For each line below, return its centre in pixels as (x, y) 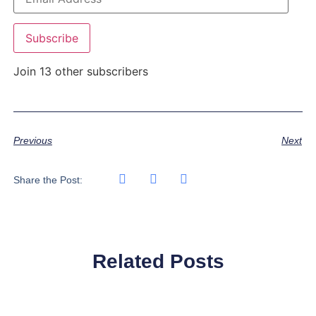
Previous (32, 140)
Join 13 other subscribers (80, 72)
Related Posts (158, 262)
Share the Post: (48, 180)
